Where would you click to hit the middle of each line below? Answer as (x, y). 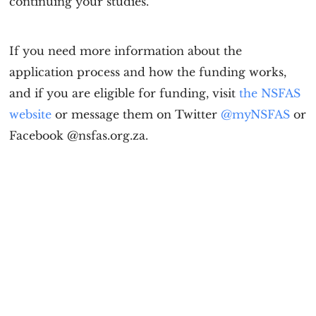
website (31, 114)
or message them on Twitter (136, 114)
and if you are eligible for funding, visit (124, 93)
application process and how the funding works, (148, 72)
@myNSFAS (256, 114)
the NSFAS (270, 93)
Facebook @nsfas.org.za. (79, 135)
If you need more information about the (126, 51)
